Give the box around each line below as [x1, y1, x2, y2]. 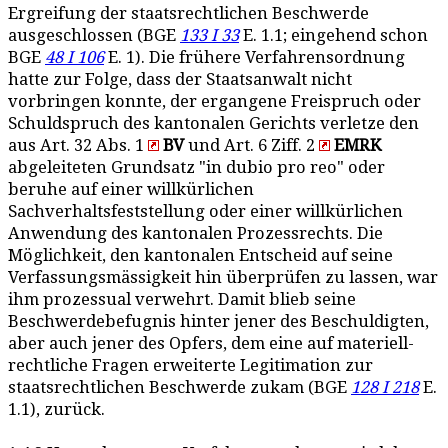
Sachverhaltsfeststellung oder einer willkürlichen [8, 202, 403, 221]
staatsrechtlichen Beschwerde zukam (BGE [8, 378, 351, 397]
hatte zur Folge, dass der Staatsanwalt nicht [8, 70, 352, 89]
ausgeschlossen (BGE [8, 26, 180, 45]
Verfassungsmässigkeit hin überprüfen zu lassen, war [8, 268, 438, 287]
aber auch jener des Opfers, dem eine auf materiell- [8, 334, 414, 353]
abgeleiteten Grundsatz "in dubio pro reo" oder [8, 158, 385, 177]
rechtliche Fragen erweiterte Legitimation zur [8, 356, 373, 375]
